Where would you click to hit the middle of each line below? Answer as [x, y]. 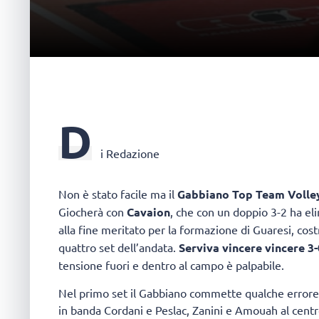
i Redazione [130, 153]
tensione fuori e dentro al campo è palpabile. [171, 265]
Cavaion [148, 212]
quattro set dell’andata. [119, 247]
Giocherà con [93, 212]
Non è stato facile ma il [116, 194]
